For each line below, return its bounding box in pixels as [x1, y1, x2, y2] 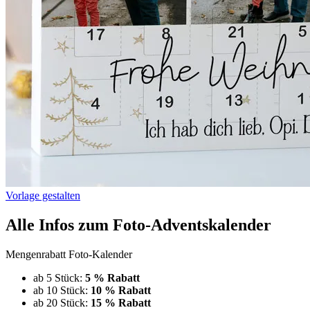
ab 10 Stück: [33, 284, 91, 296]
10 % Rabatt [91, 284, 151, 296]
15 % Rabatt [91, 296, 151, 309]
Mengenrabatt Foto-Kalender [6, 248, 132, 260]
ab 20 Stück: [33, 296, 91, 309]
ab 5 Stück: [33, 271, 85, 284]
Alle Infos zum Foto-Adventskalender [6, 215, 271, 234]
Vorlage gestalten [6, 189, 80, 201]
